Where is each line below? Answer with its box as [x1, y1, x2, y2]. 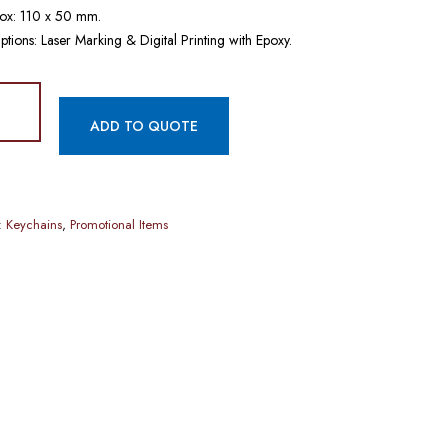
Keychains [5, 214, 62, 234]
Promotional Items [69, 214, 168, 234]
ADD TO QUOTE [89, 115, 198, 136]
